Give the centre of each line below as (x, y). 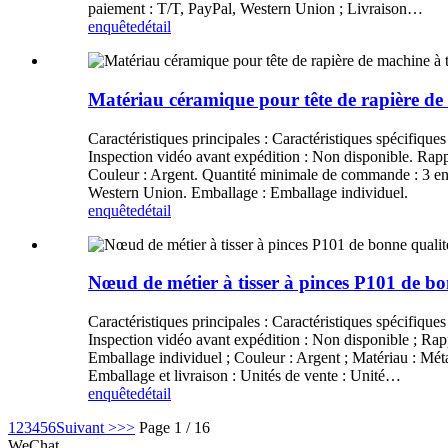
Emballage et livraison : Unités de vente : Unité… (244, 376)
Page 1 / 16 (174, 428)
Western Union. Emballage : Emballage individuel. (248, 192)
